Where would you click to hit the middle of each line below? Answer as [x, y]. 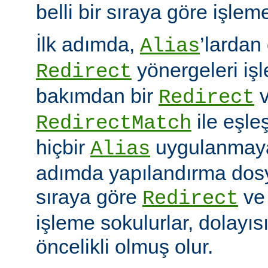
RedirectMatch [114, 123]
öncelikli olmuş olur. [124, 246]
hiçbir [63, 147]
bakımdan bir [97, 95]
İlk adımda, [88, 44]
